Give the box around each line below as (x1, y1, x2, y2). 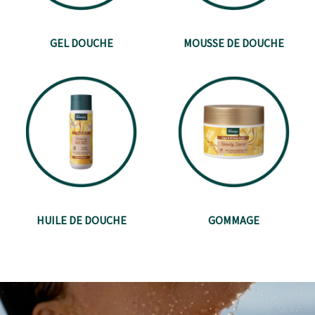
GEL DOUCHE (49, 36, 113, 51)
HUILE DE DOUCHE (36, 213, 127, 228)
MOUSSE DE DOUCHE (184, 36, 284, 51)
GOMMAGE (208, 213, 259, 228)
